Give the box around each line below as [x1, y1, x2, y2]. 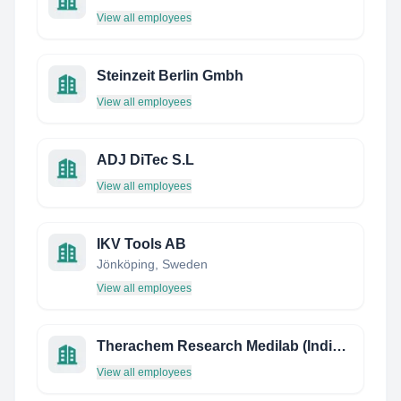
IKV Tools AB [97, 236, 186, 252]
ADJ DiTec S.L [97, 152, 194, 167]
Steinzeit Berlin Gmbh [97, 68, 243, 83]
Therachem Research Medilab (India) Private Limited [332, 338, 346, 354]
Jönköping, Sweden [97, 257, 208, 271]
